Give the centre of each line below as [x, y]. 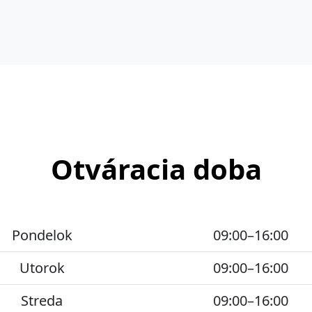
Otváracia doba [156, 169]
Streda [42, 300]
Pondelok [42, 235]
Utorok [42, 267]
